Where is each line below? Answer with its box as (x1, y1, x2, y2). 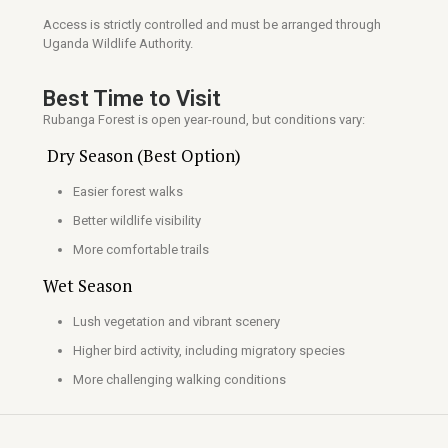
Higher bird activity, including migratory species (73, 343, 345, 358)
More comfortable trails (73, 242, 209, 257)
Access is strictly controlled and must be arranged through (43, 17, 381, 32)
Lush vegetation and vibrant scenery (73, 314, 280, 329)
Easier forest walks (73, 184, 183, 199)
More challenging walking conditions (73, 372, 286, 387)
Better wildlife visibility (73, 213, 201, 228)
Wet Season (43, 274, 132, 297)
